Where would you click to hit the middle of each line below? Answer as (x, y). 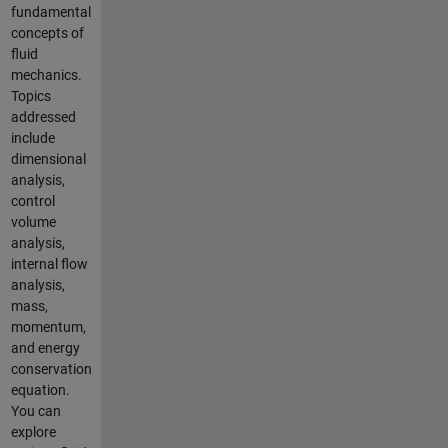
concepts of (47, 32)
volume (33, 221)
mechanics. (46, 74)
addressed (43, 116)
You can (35, 410)
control (32, 200)
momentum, (48, 326)
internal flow (49, 263)
